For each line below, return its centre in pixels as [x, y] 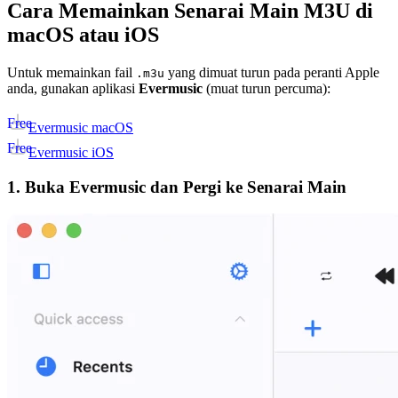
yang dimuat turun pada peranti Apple [272, 73]
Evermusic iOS [71, 153]
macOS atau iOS [83, 35]
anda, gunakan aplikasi [73, 89]
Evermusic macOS [81, 128]
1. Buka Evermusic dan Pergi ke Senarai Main [177, 187]
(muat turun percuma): [267, 89]
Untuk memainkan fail [72, 73]
